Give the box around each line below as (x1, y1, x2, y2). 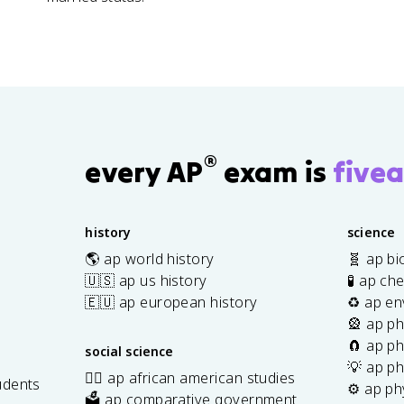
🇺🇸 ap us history (85, 270, 207, 290)
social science (85, 342, 174, 360)
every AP (85, 152, 204, 190)
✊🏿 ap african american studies (85, 367, 296, 388)
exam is (216, 152, 334, 190)
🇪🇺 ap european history (85, 291, 258, 312)
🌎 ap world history (85, 248, 215, 269)
